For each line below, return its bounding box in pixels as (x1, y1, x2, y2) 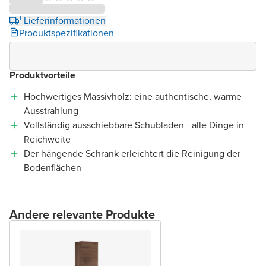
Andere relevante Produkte (9, 205, 155, 224)
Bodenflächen (24, 161, 81, 175)
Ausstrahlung (24, 104, 78, 118)
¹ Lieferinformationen (19, 14, 106, 28)
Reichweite (24, 132, 71, 147)
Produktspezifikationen (19, 26, 114, 40)
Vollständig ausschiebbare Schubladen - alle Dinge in (24, 118, 244, 132)
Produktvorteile (9, 68, 75, 83)
